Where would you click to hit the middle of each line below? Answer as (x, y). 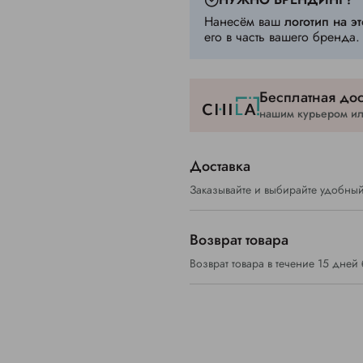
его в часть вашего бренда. (282, 37)
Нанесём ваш (244, 21)
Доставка (220, 167)
